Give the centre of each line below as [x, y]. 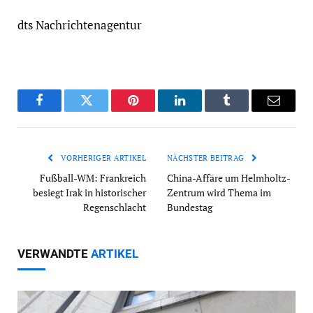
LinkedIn [202, 111]
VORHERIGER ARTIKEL [102, 158]
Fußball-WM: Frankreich [93, 178]
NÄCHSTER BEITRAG [207, 158]
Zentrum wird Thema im [219, 193]
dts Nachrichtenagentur [80, 25]
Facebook [63, 111]
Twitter [103, 111]
